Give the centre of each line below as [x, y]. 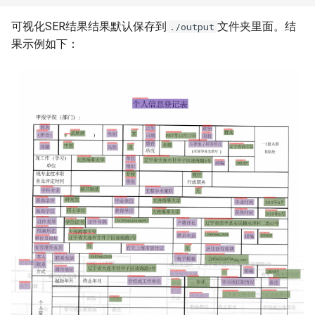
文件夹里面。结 [257, 26]
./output [192, 26]
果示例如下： [45, 44]
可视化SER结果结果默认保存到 [89, 26]
